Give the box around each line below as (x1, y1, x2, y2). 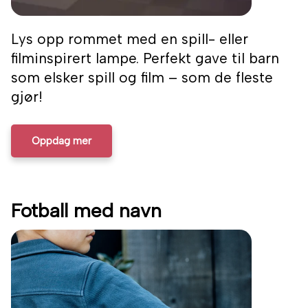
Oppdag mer (32, 135, 91, 148)
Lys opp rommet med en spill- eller (11, 30, 248, 48)
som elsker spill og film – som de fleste (11, 69, 273, 87)
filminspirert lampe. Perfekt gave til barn (11, 49, 279, 67)
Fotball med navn (11, 199, 162, 223)
